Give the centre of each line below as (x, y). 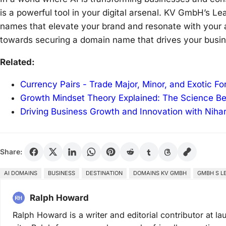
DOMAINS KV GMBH (160, 173)
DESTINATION (104, 173)
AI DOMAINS (21, 173)
